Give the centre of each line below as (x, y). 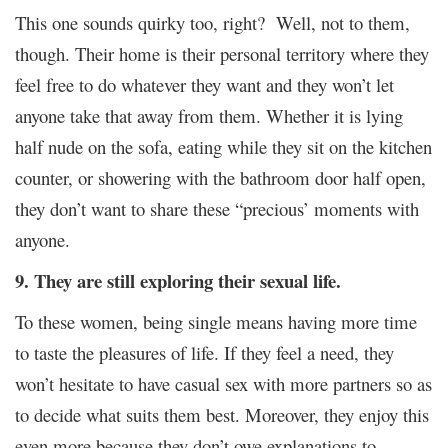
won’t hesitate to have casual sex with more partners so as (223, 383)
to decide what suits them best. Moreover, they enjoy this (222, 414)
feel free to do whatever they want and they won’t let (204, 84)
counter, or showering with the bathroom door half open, (220, 177)
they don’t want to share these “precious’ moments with (217, 208)
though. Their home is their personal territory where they (222, 53)
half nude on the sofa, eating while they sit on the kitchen (223, 146)
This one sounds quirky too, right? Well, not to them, (212, 22)
